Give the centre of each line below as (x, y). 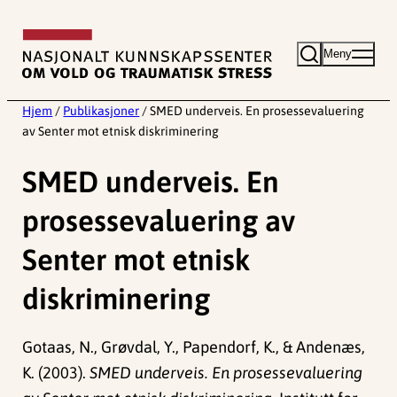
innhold (33, 70)
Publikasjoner (101, 111)
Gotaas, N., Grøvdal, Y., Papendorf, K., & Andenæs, (194, 346)
